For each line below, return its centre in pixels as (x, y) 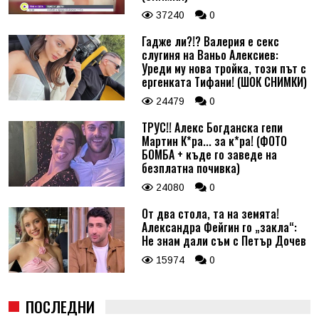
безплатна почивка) (190, 168)
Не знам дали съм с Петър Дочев (224, 241)
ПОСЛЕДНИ (60, 306)
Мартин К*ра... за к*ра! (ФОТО (214, 141)
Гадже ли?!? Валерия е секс (210, 42)
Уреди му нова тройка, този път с (224, 69)
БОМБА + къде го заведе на (209, 155)
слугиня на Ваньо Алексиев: (210, 55)
